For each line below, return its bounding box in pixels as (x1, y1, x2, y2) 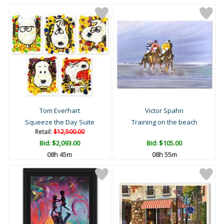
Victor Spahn (145, 106, 183, 115)
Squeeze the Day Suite (24, 117, 94, 127)
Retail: (34, 127, 53, 136)
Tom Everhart (39, 106, 80, 115)
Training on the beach (131, 117, 197, 127)
